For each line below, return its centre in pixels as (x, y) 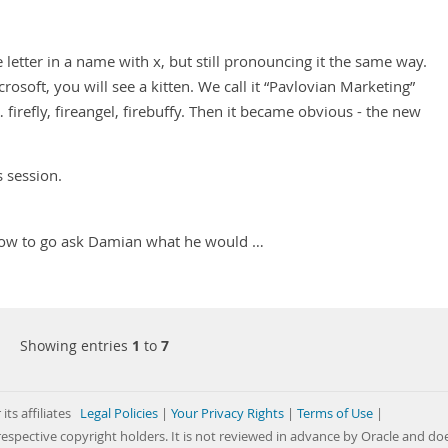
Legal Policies (119, 413)
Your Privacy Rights (227, 413)
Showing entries (75, 345)
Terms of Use (335, 413)
